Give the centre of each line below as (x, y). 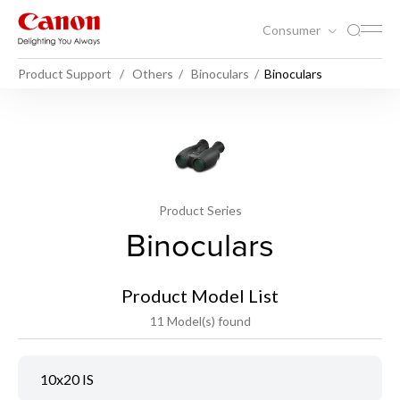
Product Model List (200, 295)
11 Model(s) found (200, 321)
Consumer (293, 29)
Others (153, 73)
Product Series (200, 210)
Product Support (65, 73)
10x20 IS (67, 379)
